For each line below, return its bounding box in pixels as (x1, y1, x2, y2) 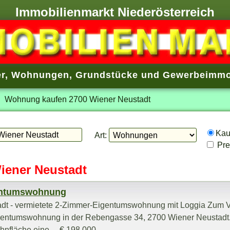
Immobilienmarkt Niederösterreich (15, 5, 215, 20)
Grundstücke (75, 70, 138, 81)
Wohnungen (11, 70, 69, 81)
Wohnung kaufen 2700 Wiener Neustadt (5, 94, 151, 104)
